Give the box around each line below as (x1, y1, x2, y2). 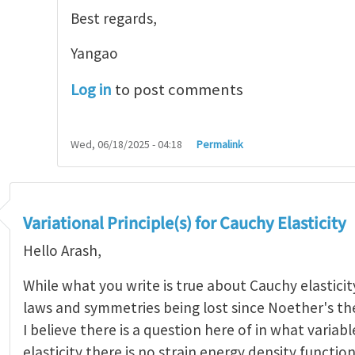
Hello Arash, (23, 240, 101, 260)
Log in (71, 78, 112, 100)
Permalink (197, 136, 244, 151)
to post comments (112, 78, 243, 100)
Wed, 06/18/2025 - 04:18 (71, 136, 182, 151)
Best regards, (71, 8, 157, 28)
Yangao (71, 43, 118, 63)
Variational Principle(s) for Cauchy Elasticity (23, 211, 346, 237)
